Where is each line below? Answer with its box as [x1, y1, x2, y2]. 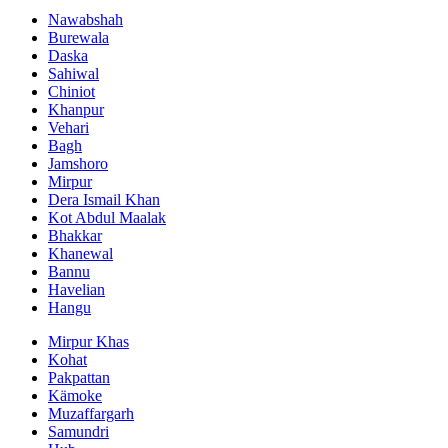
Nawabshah [48, 10, 123, 28]
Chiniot [48, 82, 95, 100]
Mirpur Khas [48, 332, 129, 350]
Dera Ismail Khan [48, 190, 160, 208]
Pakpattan [48, 368, 110, 386]
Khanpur [48, 100, 104, 118]
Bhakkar [48, 226, 102, 244]
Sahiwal [48, 64, 99, 82]
